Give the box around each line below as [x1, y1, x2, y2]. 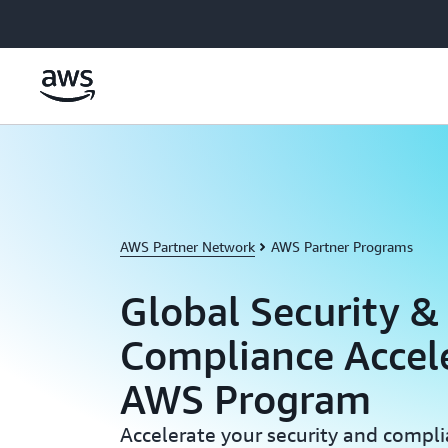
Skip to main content [9, 12, 138, 28]
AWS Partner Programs [271, 238, 413, 255]
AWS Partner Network [120, 238, 255, 255]
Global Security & [120, 287, 440, 335]
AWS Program [120, 375, 371, 423]
